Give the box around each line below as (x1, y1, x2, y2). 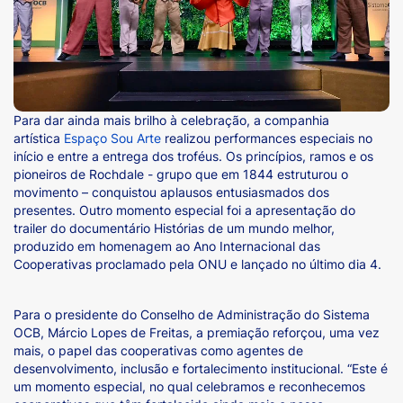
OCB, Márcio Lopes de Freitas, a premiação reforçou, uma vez (13, 324, 380, 340)
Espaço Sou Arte (64, 130, 161, 146)
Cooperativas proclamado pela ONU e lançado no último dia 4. (13, 255, 385, 272)
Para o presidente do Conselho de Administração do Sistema (13, 306, 370, 322)
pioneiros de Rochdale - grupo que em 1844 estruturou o (13, 166, 348, 182)
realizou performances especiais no (161, 130, 372, 146)
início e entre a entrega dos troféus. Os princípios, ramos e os (13, 148, 373, 164)
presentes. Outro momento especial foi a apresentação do (13, 201, 355, 218)
